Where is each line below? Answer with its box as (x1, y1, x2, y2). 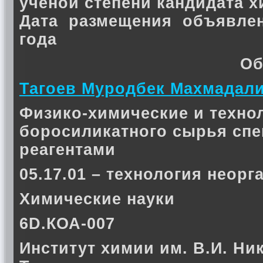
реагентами (19, 141, 116, 159)
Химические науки (19, 190, 175, 208)
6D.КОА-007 (19, 215, 115, 232)
